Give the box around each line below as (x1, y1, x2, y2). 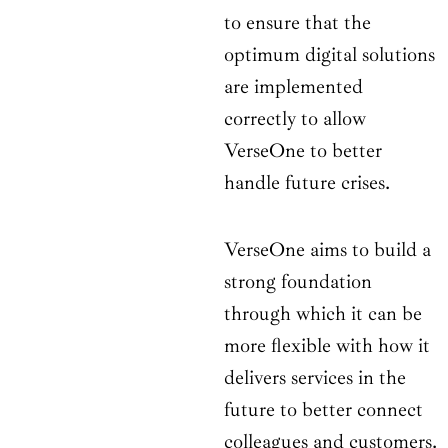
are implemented (224, 74, 363, 100)
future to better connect (224, 397, 423, 423)
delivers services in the (224, 365, 406, 391)
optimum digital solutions (224, 42, 435, 68)
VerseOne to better (224, 138, 382, 164)
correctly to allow (224, 106, 366, 132)
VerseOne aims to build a (224, 237, 431, 263)
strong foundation (224, 269, 372, 295)
